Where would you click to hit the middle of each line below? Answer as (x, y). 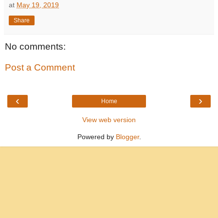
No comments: (35, 46)
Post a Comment (40, 68)
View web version (109, 119)
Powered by (96, 136)
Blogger (127, 136)
